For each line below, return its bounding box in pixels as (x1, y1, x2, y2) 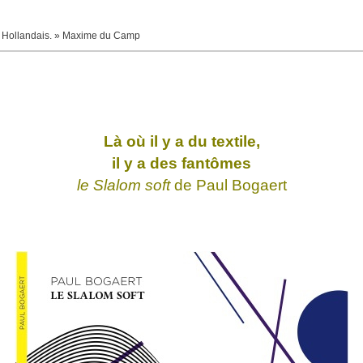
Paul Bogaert (195, 177, 287, 194)
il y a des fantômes (112, 155, 251, 172)
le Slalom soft (76, 177, 170, 194)
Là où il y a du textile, (103, 133, 260, 150)
